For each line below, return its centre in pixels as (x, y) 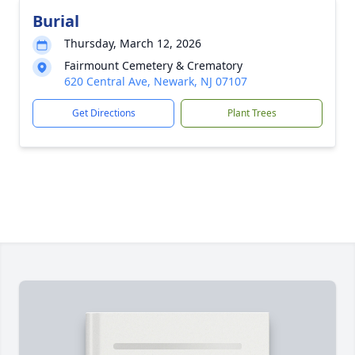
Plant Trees (252, 113)
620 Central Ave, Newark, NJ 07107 (156, 81)
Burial (56, 21)
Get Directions (103, 113)
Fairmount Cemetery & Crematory (153, 65)
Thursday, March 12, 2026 (133, 43)
